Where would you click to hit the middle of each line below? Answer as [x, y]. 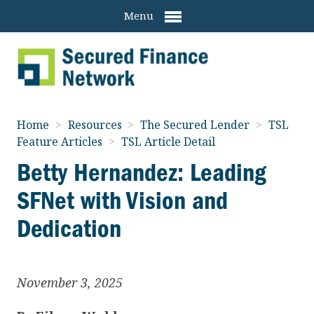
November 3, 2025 [70, 282]
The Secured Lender [197, 124]
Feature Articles [61, 141]
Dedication [69, 228]
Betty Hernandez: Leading [142, 172]
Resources [96, 124]
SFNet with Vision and [122, 200]
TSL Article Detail [168, 141]
